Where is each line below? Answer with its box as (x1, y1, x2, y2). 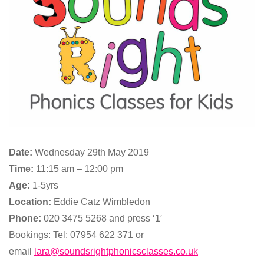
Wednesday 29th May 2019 (32, 147, 149, 157)
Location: (9, 196, 54, 207)
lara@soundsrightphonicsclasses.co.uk (34, 246, 198, 256)
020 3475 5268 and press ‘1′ (44, 213, 162, 223)
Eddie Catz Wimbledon (54, 196, 150, 207)
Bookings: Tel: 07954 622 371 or (9, 229, 144, 240)
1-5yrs (30, 180, 58, 190)
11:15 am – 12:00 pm (34, 163, 123, 174)
